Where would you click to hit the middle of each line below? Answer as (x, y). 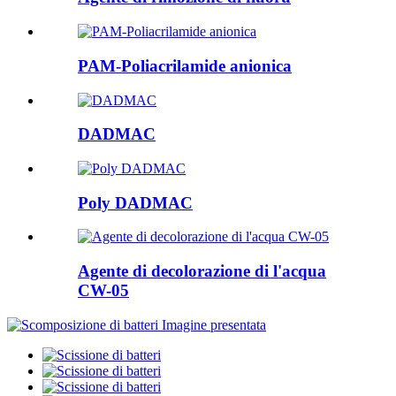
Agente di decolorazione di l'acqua (202, 271)
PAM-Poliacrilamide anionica (185, 65)
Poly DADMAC (135, 202)
